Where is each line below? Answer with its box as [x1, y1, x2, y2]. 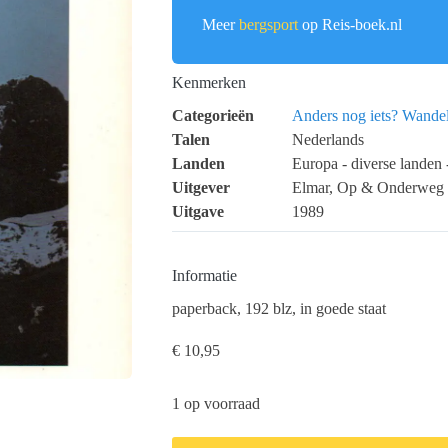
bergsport [239, 16, 298, 34]
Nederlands [292, 131, 364, 149]
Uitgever [172, 179, 230, 197]
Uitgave [172, 203, 224, 221]
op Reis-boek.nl [298, 16, 402, 34]
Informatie [172, 267, 237, 285]
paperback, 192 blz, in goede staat [172, 299, 386, 317]
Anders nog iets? [292, 107, 398, 125]
